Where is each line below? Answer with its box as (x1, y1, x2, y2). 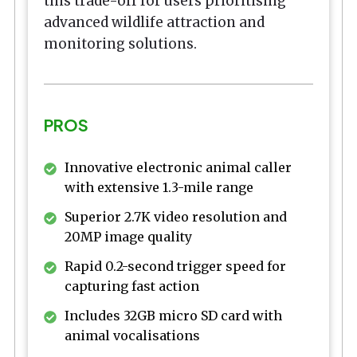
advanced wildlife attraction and (44, 14, 265, 32)
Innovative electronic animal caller (65, 159, 292, 176)
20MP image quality (65, 229, 192, 245)
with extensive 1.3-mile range (65, 179, 253, 196)
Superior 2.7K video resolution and (65, 209, 287, 226)
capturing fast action (65, 278, 199, 295)
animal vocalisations (65, 328, 200, 344)
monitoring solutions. (44, 35, 197, 53)
